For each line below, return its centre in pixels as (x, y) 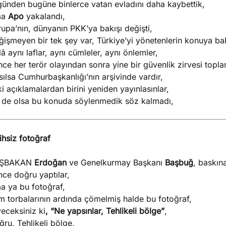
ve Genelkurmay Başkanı (116, 162)
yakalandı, (46, 16)
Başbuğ (179, 162)
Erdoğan (50, 162)
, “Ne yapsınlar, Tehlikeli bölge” (105, 211)
